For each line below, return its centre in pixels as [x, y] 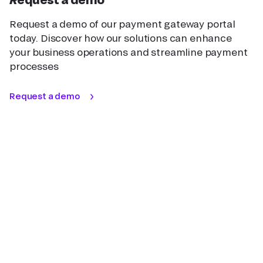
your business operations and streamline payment [129, 52]
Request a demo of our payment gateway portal [122, 23]
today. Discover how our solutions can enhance [121, 38]
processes [34, 66]
